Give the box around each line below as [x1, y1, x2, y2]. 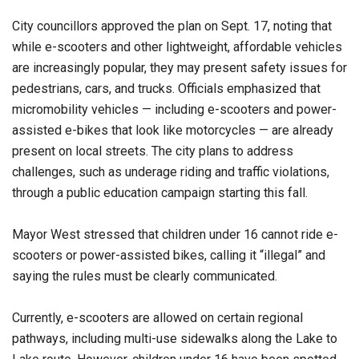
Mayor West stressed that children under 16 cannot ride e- [12, 227, 338, 243]
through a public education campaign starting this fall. [12, 185, 308, 201]
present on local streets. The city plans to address [12, 143, 293, 159]
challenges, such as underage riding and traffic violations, [12, 164, 329, 180]
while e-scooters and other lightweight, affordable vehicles [12, 39, 342, 55]
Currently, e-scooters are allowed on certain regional [12, 310, 303, 326]
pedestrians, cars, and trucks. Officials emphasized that [12, 81, 321, 97]
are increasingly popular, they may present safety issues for [12, 60, 347, 76]
